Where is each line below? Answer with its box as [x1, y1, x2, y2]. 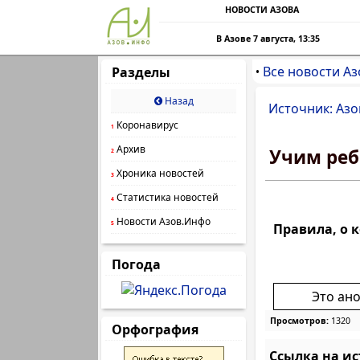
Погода [105, 256, 167, 273]
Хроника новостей [114, 166, 204, 180]
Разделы [105, 63, 177, 81]
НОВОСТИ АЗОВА [225, 4, 299, 15]
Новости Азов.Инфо [114, 215, 211, 228]
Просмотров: [270, 315, 329, 326]
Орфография [105, 321, 205, 338]
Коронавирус [114, 118, 178, 132]
